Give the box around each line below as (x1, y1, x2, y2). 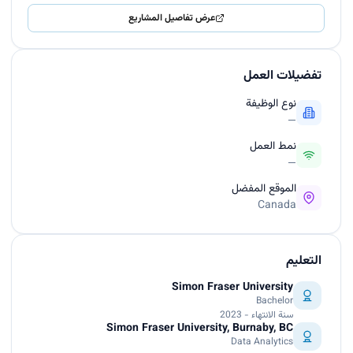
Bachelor (256, 294, 293, 309)
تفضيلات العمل (243, 66, 321, 87)
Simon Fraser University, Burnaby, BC (106, 320, 293, 338)
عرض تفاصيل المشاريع (128, 11, 215, 26)
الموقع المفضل (232, 180, 296, 199)
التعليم (286, 251, 321, 272)
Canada (258, 197, 296, 215)
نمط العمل (250, 138, 296, 156)
